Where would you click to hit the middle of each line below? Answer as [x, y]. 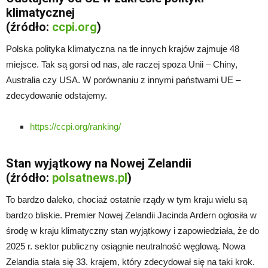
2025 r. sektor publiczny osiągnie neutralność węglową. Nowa [126, 246]
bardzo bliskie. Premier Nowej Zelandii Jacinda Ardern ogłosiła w [131, 215]
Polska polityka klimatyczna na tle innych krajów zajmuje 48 [123, 48]
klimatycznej [40, 12]
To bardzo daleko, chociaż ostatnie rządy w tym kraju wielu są [127, 199]
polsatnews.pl [90, 177]
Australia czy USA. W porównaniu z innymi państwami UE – [123, 80]
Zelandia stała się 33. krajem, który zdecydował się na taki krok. [130, 261]
